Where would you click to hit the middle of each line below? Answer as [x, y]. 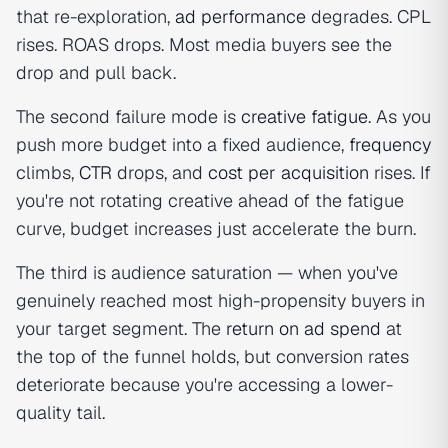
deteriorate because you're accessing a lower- [204, 384]
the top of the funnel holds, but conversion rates [212, 356]
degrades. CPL [368, 16]
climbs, [47, 172]
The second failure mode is [128, 116]
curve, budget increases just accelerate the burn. [216, 228]
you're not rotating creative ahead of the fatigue [210, 200]
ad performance [240, 16]
